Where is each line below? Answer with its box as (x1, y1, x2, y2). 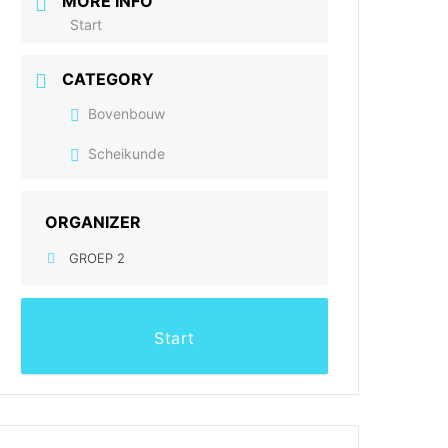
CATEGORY (62, 68, 155, 89)
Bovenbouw (88, 104, 166, 122)
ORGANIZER (45, 211, 142, 232)
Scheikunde (88, 144, 166, 162)
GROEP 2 (69, 249, 126, 266)
